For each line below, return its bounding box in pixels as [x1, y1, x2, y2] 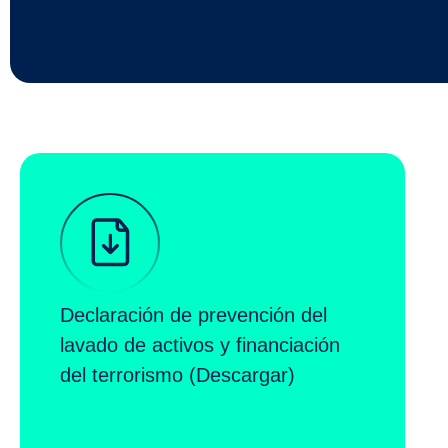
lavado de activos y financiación [60, 334, 340, 357]
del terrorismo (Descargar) [60, 364, 295, 387]
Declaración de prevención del [60, 304, 327, 327]
